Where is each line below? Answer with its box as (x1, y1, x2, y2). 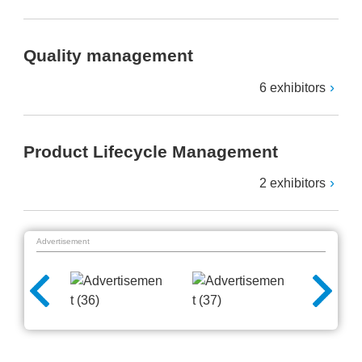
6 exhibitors (259, 80, 326, 95)
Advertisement (36, 236, 90, 246)
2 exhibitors (259, 175, 326, 190)
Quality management (23, 46, 193, 65)
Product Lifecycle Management (23, 141, 278, 161)
